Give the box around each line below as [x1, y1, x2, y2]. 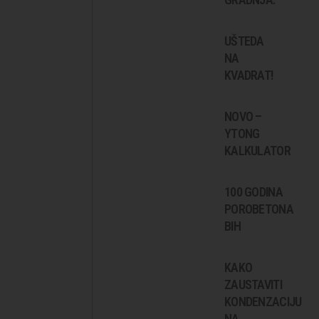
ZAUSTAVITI [224, 276, 282, 292]
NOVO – [224, 108, 262, 124]
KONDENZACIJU [224, 293, 302, 309]
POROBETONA [224, 201, 293, 216]
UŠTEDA [224, 33, 264, 48]
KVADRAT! [224, 67, 273, 83]
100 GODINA [224, 184, 283, 199]
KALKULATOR [224, 142, 291, 158]
